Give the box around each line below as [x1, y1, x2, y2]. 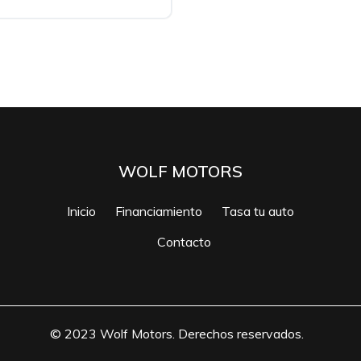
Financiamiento [114, 202, 202, 219]
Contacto [157, 233, 212, 250]
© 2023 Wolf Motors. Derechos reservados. [49, 325, 304, 342]
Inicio [66, 202, 96, 219]
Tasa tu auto [221, 202, 294, 219]
